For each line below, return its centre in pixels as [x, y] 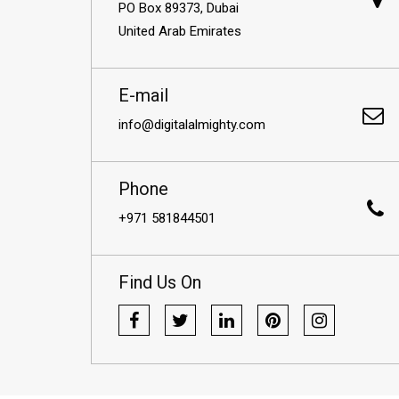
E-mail [143, 95]
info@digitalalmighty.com [192, 125]
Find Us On [160, 282]
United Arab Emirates [180, 31]
